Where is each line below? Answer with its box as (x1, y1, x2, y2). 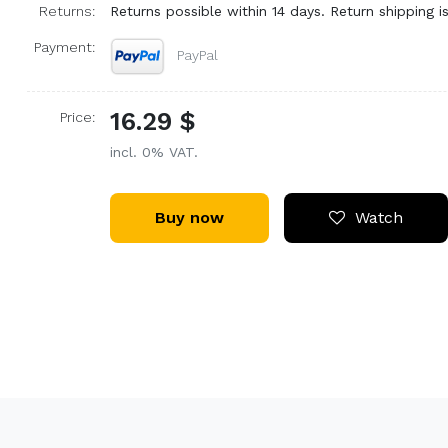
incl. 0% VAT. (109, 143, 198, 160)
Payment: (33, 38, 95, 55)
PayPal (177, 46, 219, 63)
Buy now (154, 207, 224, 227)
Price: (59, 108, 95, 125)
